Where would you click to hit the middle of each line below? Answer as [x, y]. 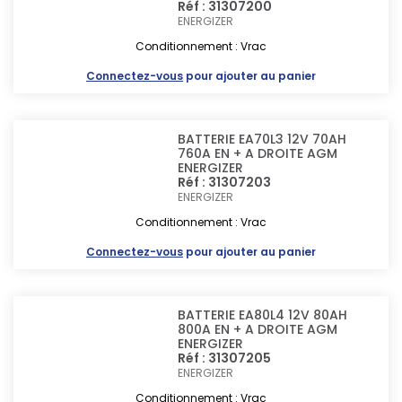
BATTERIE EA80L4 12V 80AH [263, 315]
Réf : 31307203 [225, 182]
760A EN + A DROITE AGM [258, 153]
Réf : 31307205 [225, 358]
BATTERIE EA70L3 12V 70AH [262, 139]
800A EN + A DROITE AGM [258, 329]
